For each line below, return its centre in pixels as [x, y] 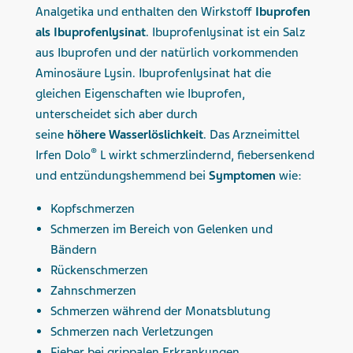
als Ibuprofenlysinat [91, 32]
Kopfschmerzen [95, 208]
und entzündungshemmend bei [121, 175]
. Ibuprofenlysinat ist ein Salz [225, 32]
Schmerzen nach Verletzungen [132, 331]
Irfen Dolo [63, 155]
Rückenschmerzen [100, 270]
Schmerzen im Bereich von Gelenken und [162, 229]
